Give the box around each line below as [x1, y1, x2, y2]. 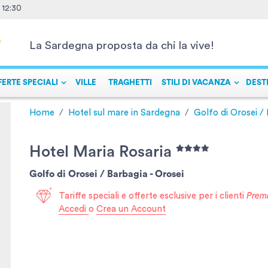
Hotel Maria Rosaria [29, 144, 176, 160]
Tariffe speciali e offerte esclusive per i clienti [59, 191, 247, 200]
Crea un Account [96, 204, 166, 214]
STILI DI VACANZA [162, 78, 231, 87]
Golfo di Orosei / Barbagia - [29, 169, 153, 179]
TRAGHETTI [108, 78, 152, 87]
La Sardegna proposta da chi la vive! [29, 40, 214, 51]
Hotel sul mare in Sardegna [68, 108, 180, 117]
